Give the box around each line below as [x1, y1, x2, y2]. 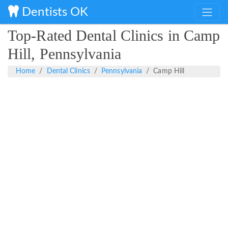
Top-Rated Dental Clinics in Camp [8, 27, 220, 44]
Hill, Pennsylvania [8, 45, 121, 63]
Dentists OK [19, 6, 89, 18]
